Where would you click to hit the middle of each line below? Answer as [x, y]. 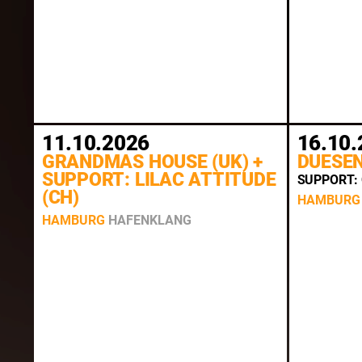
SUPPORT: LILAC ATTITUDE [159, 180]
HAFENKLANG [149, 220]
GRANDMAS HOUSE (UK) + [152, 162]
